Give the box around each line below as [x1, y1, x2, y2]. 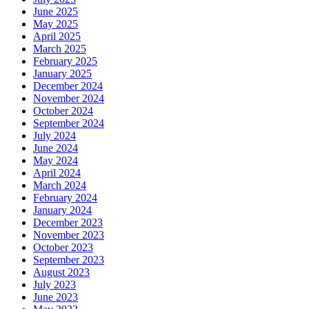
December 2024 [33, 79, 103, 92]
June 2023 [33, 290, 78, 303]
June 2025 [33, 5, 78, 17]
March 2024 [33, 179, 86, 191]
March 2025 [33, 42, 86, 54]
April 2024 [33, 166, 81, 179]
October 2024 [33, 104, 93, 117]
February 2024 [33, 191, 97, 203]
